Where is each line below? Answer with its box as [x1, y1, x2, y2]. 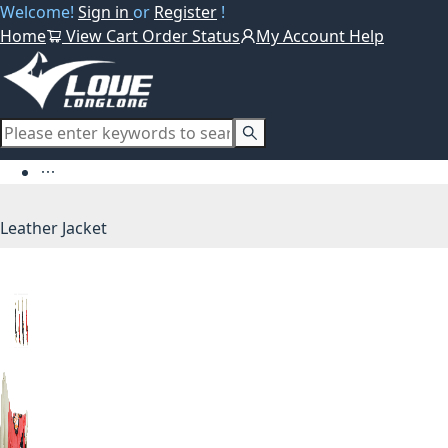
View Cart [62, 25, 142, 47]
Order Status [142, 25, 240, 47]
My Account [256, 25, 349, 47]
